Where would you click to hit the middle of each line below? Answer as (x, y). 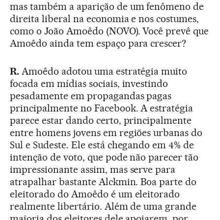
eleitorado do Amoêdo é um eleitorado (95, 194)
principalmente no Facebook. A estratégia (102, 108)
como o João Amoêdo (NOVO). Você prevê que (110, 31)
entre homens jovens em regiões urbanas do (106, 133)
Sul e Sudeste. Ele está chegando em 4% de (102, 145)
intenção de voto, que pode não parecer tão (104, 157)
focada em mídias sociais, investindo (89, 84)
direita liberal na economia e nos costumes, (105, 19)
